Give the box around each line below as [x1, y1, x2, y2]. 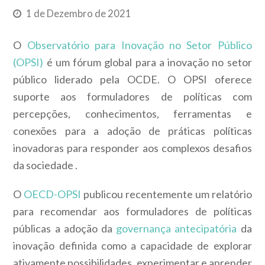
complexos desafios [161, 141, 252, 155]
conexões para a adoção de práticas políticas [13, 124, 252, 138]
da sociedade [13, 159, 74, 172]
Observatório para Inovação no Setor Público [27, 38, 252, 52]
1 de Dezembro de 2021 [26, 8, 132, 20]
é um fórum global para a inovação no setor [43, 56, 252, 69]
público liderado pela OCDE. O [13, 73, 176, 86]
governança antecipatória [116, 222, 237, 235]
